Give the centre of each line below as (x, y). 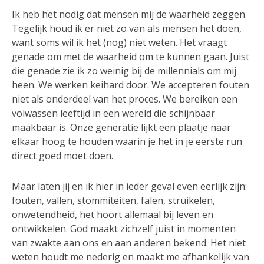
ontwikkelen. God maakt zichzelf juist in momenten (124, 228)
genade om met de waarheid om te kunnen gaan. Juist (131, 57)
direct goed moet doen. (62, 156)
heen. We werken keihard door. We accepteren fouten (131, 85)
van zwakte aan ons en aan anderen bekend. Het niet (129, 242)
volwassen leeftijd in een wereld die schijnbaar (113, 113)
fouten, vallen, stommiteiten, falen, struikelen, (113, 200)
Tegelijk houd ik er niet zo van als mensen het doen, (127, 29)
